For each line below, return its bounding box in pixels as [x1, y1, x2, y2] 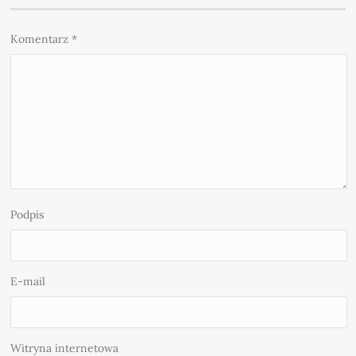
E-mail [10, 273, 46, 288]
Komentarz [10, 31, 72, 46]
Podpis [10, 207, 44, 222]
